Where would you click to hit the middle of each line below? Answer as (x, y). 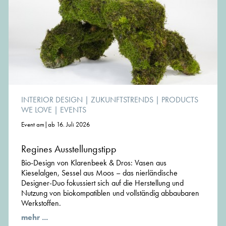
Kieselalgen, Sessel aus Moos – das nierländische (99, 173)
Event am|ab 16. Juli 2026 (55, 125)
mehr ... (35, 217)
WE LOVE (37, 110)
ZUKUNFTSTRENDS (122, 100)
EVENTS (73, 110)
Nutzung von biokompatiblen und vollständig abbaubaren (110, 193)
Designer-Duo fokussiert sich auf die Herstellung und (102, 183)
